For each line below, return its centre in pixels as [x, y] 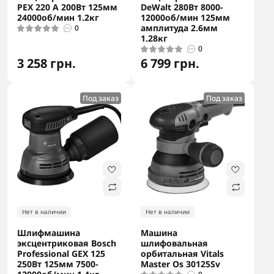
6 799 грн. [170, 63]
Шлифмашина [49, 233]
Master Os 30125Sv [180, 264]
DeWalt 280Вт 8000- [182, 7]
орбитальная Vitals [182, 254]
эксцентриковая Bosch [67, 243]
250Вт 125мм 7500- [58, 264]
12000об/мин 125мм [185, 17]
